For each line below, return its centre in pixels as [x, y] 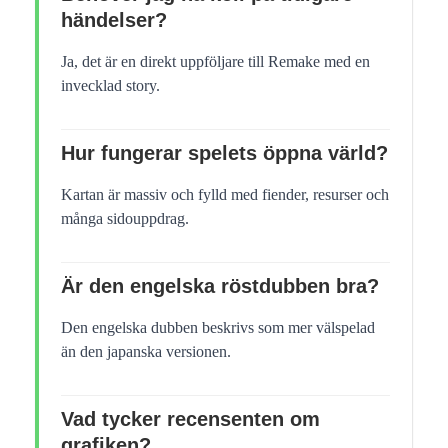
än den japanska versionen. [146, 351]
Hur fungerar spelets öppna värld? [224, 152]
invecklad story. [110, 85]
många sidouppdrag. [125, 218]
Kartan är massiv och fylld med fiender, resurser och [225, 194]
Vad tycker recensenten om [190, 418]
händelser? [114, 19]
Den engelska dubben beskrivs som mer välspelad [218, 327]
